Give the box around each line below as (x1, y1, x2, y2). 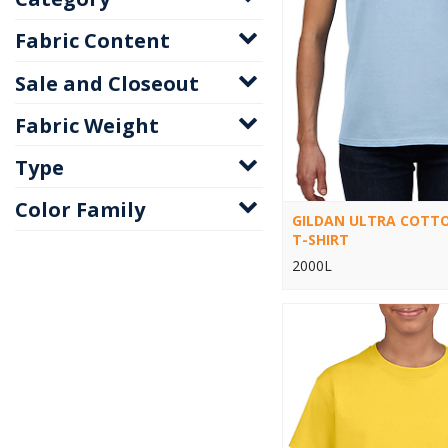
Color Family (15, 195, 145, 223)
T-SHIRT (291, 229, 349, 249)
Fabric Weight (15, 111, 159, 139)
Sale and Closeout (15, 69, 199, 97)
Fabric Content (15, 27, 170, 55)
